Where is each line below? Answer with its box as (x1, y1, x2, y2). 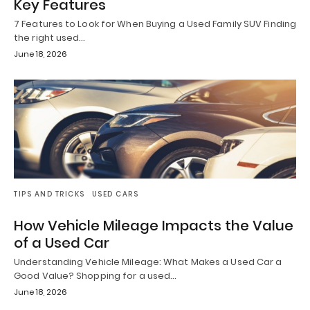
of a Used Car (14, 232, 109, 253)
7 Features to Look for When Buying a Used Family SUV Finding (14, 17, 297, 31)
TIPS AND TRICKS (14, 188, 85, 199)
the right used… (14, 31, 86, 45)
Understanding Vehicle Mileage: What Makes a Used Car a (14, 255, 282, 268)
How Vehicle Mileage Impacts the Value (14, 215, 293, 235)
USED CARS (91, 188, 138, 199)
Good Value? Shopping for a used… (14, 268, 177, 282)
